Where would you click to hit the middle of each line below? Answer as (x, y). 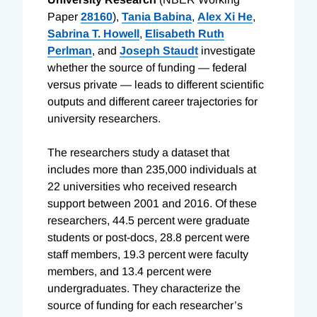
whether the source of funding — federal (147, 67)
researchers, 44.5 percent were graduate (149, 220)
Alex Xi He (225, 16)
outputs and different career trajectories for (152, 101)
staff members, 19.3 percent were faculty (148, 254)
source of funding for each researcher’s (145, 305)
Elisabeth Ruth (185, 33)
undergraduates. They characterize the (144, 288)
